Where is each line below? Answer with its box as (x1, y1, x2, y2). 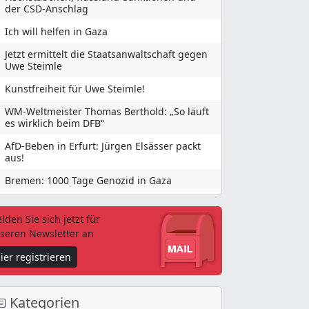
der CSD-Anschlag (5, 1, 88, 15)
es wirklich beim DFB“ (5, 116, 104, 130)
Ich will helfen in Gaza (5, 24, 108, 38)
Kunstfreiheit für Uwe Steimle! (5, 81, 145, 95)
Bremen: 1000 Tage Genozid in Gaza (5, 173, 172, 187)
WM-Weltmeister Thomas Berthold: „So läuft (5, 104, 209, 118)
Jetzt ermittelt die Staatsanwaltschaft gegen (5, 47, 208, 61)
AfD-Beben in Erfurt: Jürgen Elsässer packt (5, 139, 201, 152)
